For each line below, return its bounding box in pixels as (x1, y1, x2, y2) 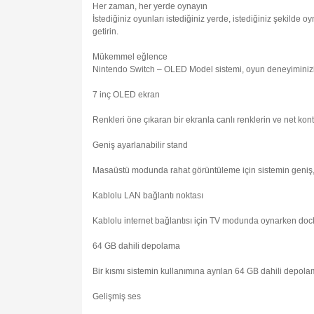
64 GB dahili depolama (93, 241, 180, 252)
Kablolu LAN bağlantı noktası (93, 191, 203, 201)
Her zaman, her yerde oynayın (93, 1, 207, 12)
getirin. (93, 27, 118, 37)
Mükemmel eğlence (93, 52, 168, 62)
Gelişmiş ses (93, 292, 141, 302)
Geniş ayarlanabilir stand (93, 140, 188, 151)
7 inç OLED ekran (93, 90, 160, 100)
